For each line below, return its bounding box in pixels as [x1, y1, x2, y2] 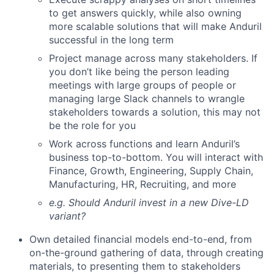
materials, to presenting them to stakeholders [29, 260, 240, 272]
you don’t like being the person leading [49, 65, 229, 78]
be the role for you [49, 119, 136, 131]
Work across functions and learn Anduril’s [49, 138, 240, 150]
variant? [49, 210, 86, 222]
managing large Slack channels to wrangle [49, 92, 245, 105]
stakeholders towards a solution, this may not [49, 106, 261, 118]
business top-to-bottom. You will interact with [49, 151, 263, 163]
